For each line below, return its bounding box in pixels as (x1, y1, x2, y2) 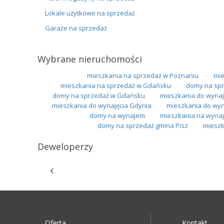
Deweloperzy (37, 140, 93, 152)
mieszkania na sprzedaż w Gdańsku (60, 80, 171, 90)
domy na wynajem (89, 110, 145, 120)
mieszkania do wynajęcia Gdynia (52, 100, 151, 110)
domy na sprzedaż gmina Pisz (97, 120, 188, 130)
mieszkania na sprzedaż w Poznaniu (87, 70, 198, 80)
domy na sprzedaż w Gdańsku (52, 90, 145, 100)
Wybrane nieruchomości (37, 52, 142, 65)
